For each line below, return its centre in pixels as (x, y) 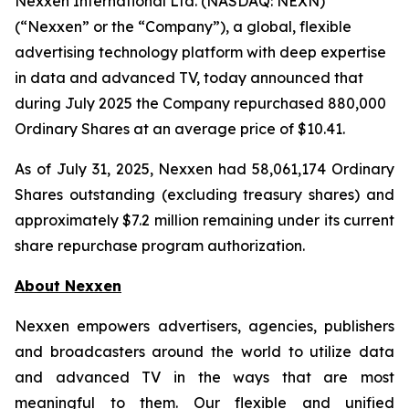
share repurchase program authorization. (160, 246)
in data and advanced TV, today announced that (189, 78)
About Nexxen (68, 286)
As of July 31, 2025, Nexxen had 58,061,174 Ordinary (204, 169)
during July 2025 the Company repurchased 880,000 (200, 103)
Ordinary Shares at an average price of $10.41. (180, 129)
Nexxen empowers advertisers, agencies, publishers (204, 326)
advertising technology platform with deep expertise (200, 52)
